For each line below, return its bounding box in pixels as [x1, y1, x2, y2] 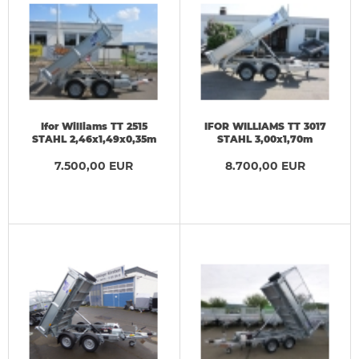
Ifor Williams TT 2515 [40, 119, 147, 132]
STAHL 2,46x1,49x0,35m [31, 132, 156, 145]
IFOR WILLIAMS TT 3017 [204, 119, 326, 132]
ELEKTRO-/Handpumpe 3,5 [197, 145, 333, 158]
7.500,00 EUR [54, 158, 134, 173]
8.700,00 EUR [224, 158, 305, 173]
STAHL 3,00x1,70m [217, 132, 313, 145]
